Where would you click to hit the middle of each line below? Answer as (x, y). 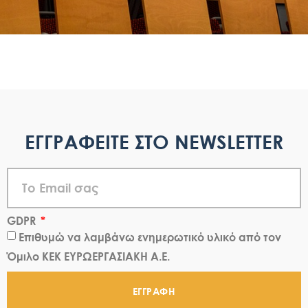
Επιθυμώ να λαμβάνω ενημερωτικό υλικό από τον (150, 236)
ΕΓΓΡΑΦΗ (154, 291)
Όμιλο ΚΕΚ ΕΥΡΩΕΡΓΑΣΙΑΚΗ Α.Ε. (88, 256)
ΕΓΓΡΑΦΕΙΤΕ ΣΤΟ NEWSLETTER (154, 141)
